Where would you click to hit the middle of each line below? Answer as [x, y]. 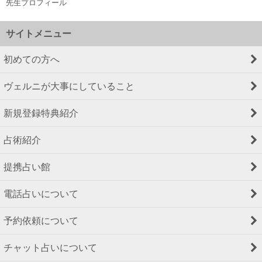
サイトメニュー [39, 33]
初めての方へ [32, 59]
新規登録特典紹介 [41, 113]
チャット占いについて [50, 247]
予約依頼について [41, 220]
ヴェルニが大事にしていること [69, 86]
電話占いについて [41, 193]
